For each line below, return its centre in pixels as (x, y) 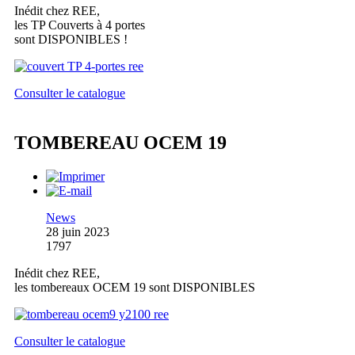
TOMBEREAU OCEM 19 (120, 143)
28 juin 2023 (78, 232)
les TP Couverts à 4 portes (80, 25)
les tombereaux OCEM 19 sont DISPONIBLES (135, 288)
